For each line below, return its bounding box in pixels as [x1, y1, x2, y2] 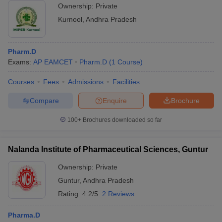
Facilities [112, 78, 140, 86]
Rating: [58, 190, 82, 198]
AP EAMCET [33, 58, 73, 66]
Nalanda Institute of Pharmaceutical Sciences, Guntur [8, 145, 208, 154]
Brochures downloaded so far [81, 116, 162, 123]
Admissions [68, 78, 104, 86]
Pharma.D [8, 211, 40, 219]
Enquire [103, 96, 127, 105]
